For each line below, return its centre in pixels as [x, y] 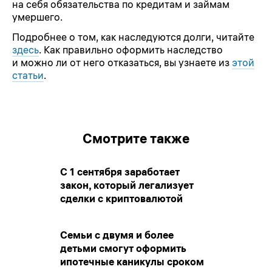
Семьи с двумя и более [117, 235]
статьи [28, 75]
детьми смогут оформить [123, 248]
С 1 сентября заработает [120, 172]
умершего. [37, 17]
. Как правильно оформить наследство [131, 49]
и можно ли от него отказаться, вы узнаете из [122, 62]
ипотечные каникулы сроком [132, 261]
